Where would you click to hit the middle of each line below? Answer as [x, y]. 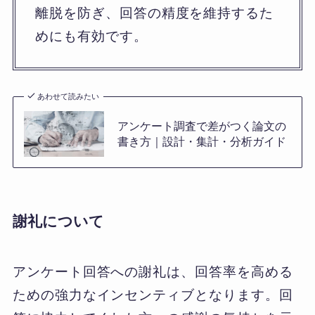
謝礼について [58, 221]
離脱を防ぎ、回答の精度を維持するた [155, 13]
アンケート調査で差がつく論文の [201, 126]
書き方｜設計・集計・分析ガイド [201, 142]
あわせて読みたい [69, 97]
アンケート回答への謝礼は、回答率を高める [153, 271]
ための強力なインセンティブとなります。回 [153, 295]
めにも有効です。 [91, 36]
